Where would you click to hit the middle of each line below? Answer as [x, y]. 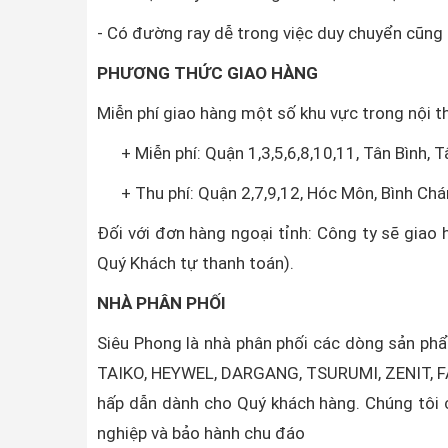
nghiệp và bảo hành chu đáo [201, 433]
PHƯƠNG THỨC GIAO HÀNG [207, 73]
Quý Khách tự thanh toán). [195, 263]
